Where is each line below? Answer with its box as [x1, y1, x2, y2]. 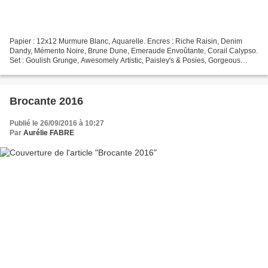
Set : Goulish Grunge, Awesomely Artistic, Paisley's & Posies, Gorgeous [10, 56, 240, 65]
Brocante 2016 [10, 95, 83, 107]
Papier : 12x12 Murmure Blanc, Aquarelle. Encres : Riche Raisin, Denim [10, 36, 242, 45]
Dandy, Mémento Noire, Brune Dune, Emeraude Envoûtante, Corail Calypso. [10, 46, 258, 55]
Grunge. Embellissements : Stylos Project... [10, 65, 148, 74]
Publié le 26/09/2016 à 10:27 [10, 118, 104, 127]
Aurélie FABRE [23, 128, 74, 137]
